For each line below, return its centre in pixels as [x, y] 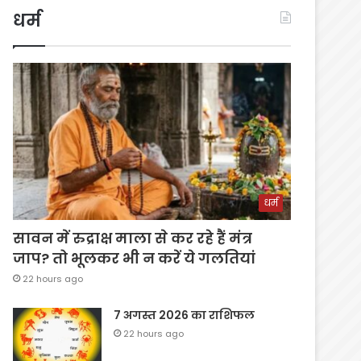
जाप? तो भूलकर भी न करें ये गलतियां [135, 258]
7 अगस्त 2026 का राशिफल [185, 315]
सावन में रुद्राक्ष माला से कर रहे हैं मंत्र [133, 238]
